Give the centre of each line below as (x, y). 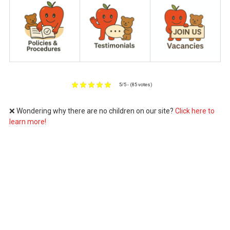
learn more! (27, 122)
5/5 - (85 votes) (136, 85)
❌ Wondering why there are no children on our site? (92, 111)
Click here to (195, 111)
